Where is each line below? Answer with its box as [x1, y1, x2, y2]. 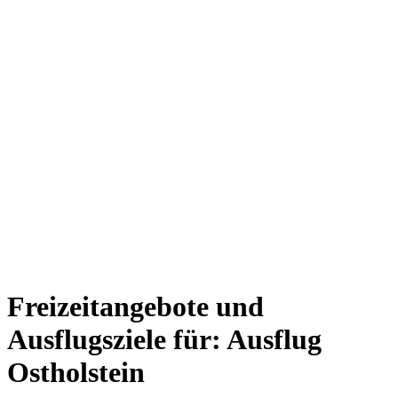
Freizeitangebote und [7, 291, 264, 323]
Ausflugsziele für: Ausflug [7, 323, 322, 356]
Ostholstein [7, 356, 145, 389]
